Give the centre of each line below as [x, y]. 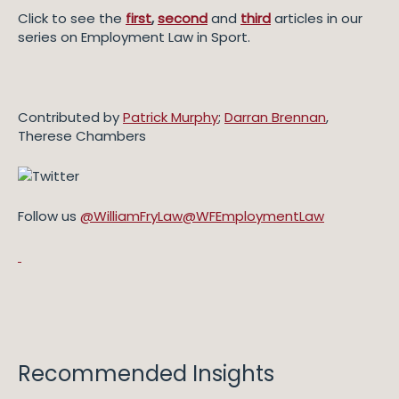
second [183, 18]
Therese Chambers [82, 136]
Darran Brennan [275, 117]
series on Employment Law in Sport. [134, 37]
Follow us [49, 216]
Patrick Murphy [171, 117]
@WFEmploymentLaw [253, 216]
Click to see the [72, 18]
